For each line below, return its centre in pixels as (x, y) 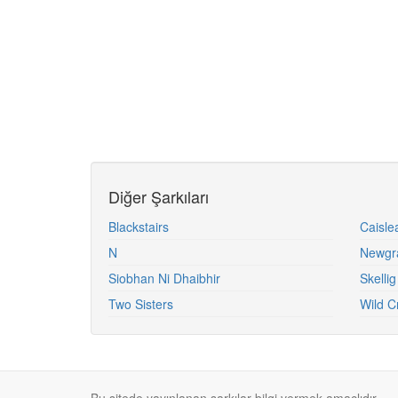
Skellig (378, 278)
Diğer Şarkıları (159, 196)
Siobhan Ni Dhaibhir (164, 278)
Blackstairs (139, 227)
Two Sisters (141, 304)
